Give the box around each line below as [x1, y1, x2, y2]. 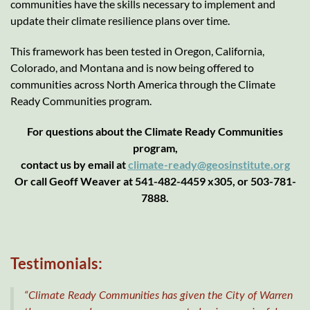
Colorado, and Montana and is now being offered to [10, 60, 254, 74]
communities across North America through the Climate [10, 77, 275, 91]
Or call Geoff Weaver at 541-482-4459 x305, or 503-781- [14, 174, 296, 188]
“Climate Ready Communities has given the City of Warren [24, 289, 293, 301]
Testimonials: [10, 253, 102, 273]
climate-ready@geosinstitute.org [127, 157, 290, 171]
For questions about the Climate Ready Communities [27, 124, 283, 138]
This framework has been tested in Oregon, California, [10, 44, 264, 57]
